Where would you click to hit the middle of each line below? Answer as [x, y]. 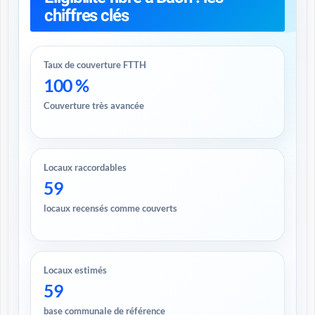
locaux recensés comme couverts [110, 208]
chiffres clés [86, 15]
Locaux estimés [75, 270]
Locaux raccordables [85, 167]
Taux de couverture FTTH [95, 65]
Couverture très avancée [94, 105]
